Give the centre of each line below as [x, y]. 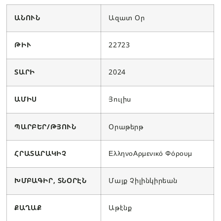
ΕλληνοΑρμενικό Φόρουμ [151, 153]
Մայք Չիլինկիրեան [143, 180]
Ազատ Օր [127, 17]
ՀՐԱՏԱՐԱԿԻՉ [40, 153]
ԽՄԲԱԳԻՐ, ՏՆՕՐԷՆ [51, 180]
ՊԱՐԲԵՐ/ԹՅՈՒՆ [45, 126]
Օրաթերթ [126, 126]
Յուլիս [120, 99]
